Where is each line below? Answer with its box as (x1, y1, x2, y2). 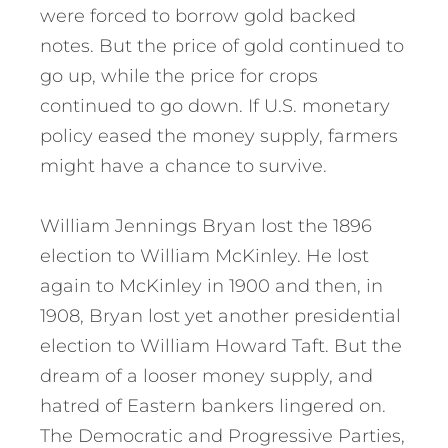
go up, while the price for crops (40, 65, 318, 88)
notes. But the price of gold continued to (40, 35, 404, 58)
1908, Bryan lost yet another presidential (40, 305, 401, 328)
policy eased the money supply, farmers (40, 125, 398, 148)
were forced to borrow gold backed (40, 5, 356, 28)
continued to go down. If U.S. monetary (40, 95, 390, 118)
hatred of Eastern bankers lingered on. (40, 395, 386, 418)
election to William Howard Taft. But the (40, 335, 402, 358)
